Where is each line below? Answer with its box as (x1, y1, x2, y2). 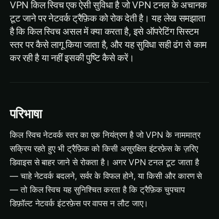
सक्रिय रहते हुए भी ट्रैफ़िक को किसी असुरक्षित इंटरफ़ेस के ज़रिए (10, 144, 198, 153)
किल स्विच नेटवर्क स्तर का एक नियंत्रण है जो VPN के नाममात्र (10, 130, 200, 140)
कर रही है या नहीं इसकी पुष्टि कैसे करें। (10, 52, 134, 64)
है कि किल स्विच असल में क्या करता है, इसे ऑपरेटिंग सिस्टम (10, 26, 199, 37)
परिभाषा (10, 106, 42, 121)
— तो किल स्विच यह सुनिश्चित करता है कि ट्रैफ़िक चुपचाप (10, 185, 185, 195)
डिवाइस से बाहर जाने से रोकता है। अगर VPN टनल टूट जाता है (10, 157, 199, 167)
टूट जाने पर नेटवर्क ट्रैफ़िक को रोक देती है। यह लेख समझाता (10, 13, 205, 24)
